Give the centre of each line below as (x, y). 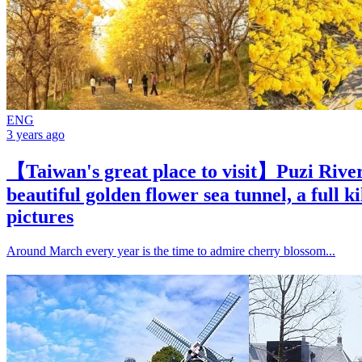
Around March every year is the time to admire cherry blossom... (171, 250)
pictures (40, 216)
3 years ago (36, 134)
